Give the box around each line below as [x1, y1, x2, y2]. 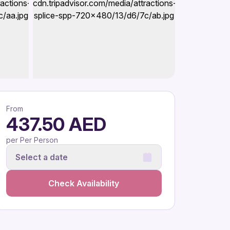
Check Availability [48, 178, 120, 188]
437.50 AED [6, 113, 106, 136]
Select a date [15, 151, 68, 162]
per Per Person [6, 136, 58, 144]
